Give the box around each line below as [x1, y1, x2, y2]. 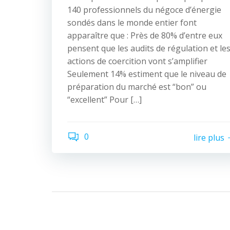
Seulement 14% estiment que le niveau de [67, 68, 226, 80]
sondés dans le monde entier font [67, 17, 197, 28]
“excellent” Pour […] [67, 94, 142, 105]
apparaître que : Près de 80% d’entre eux [67, 30, 222, 41]
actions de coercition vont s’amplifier [67, 55, 207, 67]
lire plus [194, 131, 224, 143]
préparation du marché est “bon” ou [67, 81, 206, 92]
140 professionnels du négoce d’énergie [67, 4, 221, 15]
